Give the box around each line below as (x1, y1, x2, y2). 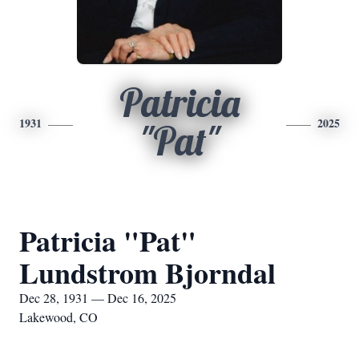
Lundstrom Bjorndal (19, 252, 276, 293)
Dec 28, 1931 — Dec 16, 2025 (19, 289, 176, 306)
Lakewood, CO (19, 309, 98, 325)
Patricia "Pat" (19, 220, 196, 261)
